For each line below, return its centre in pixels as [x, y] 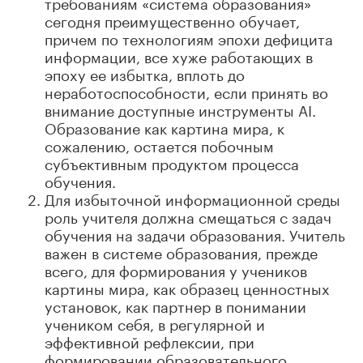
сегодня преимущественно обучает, [172, 19]
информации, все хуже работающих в [179, 55]
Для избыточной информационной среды [192, 197]
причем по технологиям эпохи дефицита [189, 37]
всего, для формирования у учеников [176, 269]
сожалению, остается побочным [159, 144]
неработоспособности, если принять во [186, 90]
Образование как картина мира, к [164, 126]
